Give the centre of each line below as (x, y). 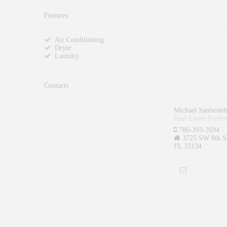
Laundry (67, 56)
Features (56, 15)
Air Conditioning (79, 40)
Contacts (56, 86)
